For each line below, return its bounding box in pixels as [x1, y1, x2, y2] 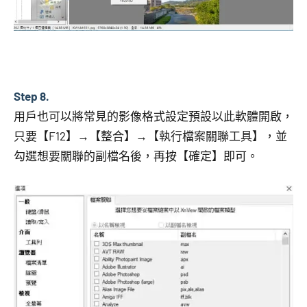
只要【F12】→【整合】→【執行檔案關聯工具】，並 [14, 128, 287, 143]
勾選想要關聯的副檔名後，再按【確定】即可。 [14, 148, 258, 162]
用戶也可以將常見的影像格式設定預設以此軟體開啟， [14, 108, 293, 123]
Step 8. [14, 88, 49, 103]
